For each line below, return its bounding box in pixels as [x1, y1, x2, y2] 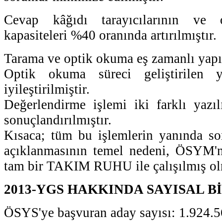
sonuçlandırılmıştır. [4, 112, 111, 127]
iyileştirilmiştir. [4, 81, 90, 97]
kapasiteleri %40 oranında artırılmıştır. [4, 27, 217, 43]
